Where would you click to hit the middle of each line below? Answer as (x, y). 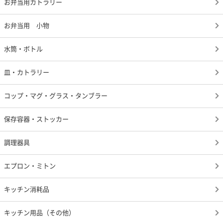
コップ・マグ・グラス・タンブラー (56, 96)
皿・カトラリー (27, 72)
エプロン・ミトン (30, 166)
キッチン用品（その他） (40, 213)
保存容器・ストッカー (36, 119)
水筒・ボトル (23, 49)
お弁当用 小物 (27, 25)
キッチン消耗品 (27, 189)
